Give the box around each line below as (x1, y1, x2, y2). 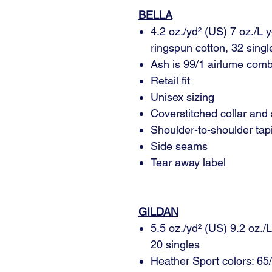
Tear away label (150, 156, 226, 169)
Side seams (150, 140, 208, 152)
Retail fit (150, 74, 190, 87)
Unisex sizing (150, 90, 214, 103)
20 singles (150, 238, 200, 251)
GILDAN (138, 205, 178, 218)
